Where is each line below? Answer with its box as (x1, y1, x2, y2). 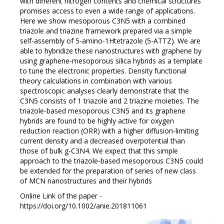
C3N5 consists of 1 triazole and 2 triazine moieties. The (20, 96, 199, 106)
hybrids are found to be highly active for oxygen (20, 116, 174, 126)
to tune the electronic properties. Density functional (20, 66, 186, 76)
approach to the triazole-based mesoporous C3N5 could (20, 156, 203, 166)
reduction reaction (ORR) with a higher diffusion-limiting (20, 126, 198, 136)
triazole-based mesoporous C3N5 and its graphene (20, 106, 185, 116)
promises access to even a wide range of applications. (20, 6, 195, 16)
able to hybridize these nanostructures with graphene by (20, 46, 201, 56)
